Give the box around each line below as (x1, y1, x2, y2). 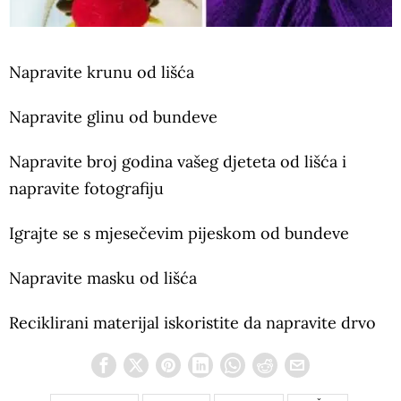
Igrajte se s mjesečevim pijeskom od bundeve (9, 223, 349, 244)
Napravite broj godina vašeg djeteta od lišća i (9, 151, 346, 173)
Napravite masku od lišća (9, 268, 197, 289)
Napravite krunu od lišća (9, 62, 194, 83)
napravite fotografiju (9, 178, 164, 200)
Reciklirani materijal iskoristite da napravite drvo (9, 312, 376, 334)
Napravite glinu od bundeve (9, 107, 218, 128)
